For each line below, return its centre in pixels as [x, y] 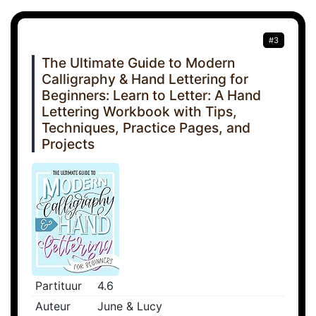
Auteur [53, 306]
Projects [68, 144]
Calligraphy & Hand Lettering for [145, 79]
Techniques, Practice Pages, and [146, 128]
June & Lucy [130, 306]
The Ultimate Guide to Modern [138, 63]
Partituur [59, 286]
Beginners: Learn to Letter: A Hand [151, 96]
